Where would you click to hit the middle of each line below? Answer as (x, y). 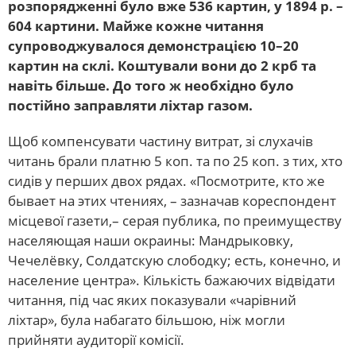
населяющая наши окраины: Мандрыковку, (151, 240)
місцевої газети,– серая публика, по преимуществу (175, 220)
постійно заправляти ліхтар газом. (130, 105)
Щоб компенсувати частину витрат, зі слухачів (161, 141)
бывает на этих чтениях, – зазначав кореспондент (172, 200)
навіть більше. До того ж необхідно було (151, 85)
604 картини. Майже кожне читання (136, 25)
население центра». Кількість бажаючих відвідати (172, 280)
